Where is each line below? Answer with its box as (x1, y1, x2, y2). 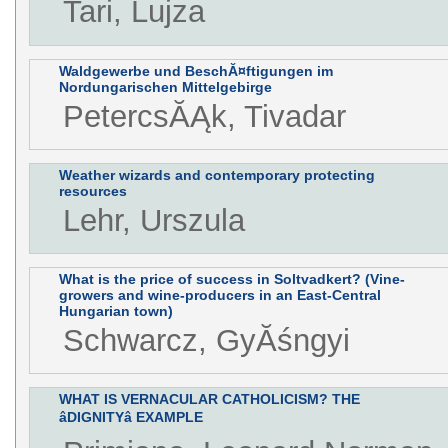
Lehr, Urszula (62, 202, 245, 238)
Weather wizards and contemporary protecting (58, 166, 375, 183)
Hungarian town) (58, 302, 173, 319)
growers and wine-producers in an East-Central (58, 286, 381, 303)
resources (58, 182, 127, 199)
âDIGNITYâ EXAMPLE (58, 409, 203, 425)
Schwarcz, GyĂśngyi (62, 322, 350, 358)
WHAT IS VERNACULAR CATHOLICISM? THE (58, 391, 360, 407)
